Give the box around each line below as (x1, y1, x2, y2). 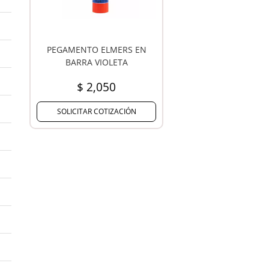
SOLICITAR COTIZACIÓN (56, 106, 136, 116)
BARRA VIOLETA (65, 56, 128, 68)
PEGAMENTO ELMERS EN (46, 43, 147, 55)
